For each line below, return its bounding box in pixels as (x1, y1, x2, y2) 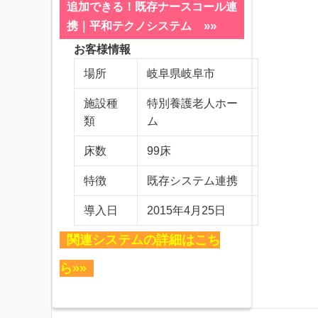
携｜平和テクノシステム (67, 19, 192, 32)
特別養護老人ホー (147, 97, 238, 109)
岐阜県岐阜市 (147, 67, 215, 79)
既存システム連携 (147, 174, 238, 187)
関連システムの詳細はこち (67, 232, 220, 247)
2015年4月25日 (147, 204, 226, 216)
